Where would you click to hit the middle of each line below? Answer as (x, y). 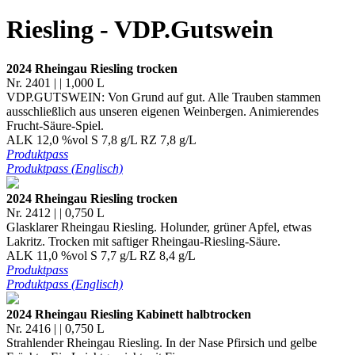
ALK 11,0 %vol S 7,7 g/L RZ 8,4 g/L (101, 255)
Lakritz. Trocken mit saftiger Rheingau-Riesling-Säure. (143, 241)
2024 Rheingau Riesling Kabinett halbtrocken (129, 314)
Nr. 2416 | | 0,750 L (55, 328)
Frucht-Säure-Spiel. (55, 125)
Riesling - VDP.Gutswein (140, 30)
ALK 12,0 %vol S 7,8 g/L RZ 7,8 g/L (101, 139)
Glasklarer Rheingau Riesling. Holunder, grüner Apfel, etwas (159, 227)
